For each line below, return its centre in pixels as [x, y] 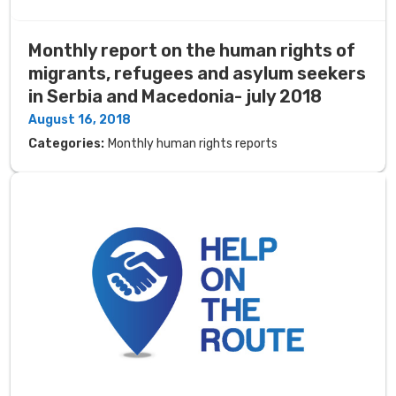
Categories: [66, 143]
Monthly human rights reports [193, 143]
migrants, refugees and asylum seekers [197, 73]
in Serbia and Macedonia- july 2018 [175, 96]
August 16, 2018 [80, 119]
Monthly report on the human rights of [192, 50]
